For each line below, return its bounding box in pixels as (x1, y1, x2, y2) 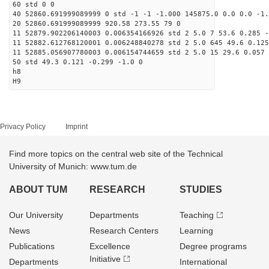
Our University (9, 210, 63, 220)
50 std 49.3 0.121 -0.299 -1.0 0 (13, 58, 143, 66)
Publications (9, 241, 55, 251)
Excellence (89, 241, 131, 251)
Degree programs (179, 241, 247, 251)
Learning (179, 226, 213, 235)
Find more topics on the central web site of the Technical (9, 149, 223, 159)
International (179, 257, 227, 267)
